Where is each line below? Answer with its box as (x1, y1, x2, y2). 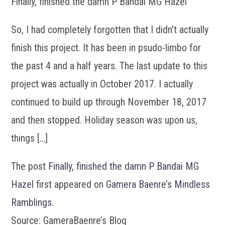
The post (11, 160, 49, 172)
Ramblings (11, 196, 52, 208)
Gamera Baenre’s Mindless (106, 178, 210, 190)
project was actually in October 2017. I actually (11, 77, 193, 90)
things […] (11, 132, 48, 144)
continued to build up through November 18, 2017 (11, 95, 207, 108)
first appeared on (34, 178, 106, 190)
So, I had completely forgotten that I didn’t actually (11, 23, 209, 36)
